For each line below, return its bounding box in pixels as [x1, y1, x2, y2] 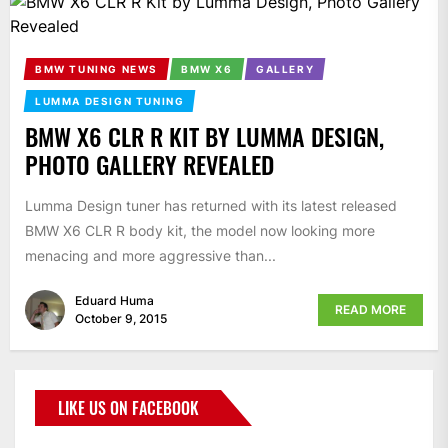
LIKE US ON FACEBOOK [58, 395, 199, 420]
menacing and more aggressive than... [25, 247, 276, 265]
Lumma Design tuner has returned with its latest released [25, 197, 397, 215]
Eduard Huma [75, 292, 154, 308]
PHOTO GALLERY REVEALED [25, 146, 274, 183]
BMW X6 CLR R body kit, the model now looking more [25, 222, 375, 240]
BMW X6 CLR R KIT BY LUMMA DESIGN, [25, 118, 384, 155]
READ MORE [335, 301, 406, 317]
